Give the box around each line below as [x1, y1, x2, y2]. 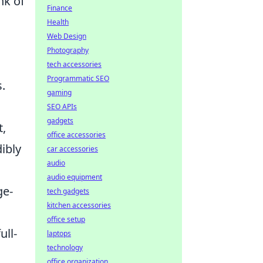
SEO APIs [47, 102, 77, 112]
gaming [47, 87, 72, 97]
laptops [47, 228, 71, 238]
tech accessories [47, 59, 102, 69]
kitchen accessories [47, 200, 111, 210]
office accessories [47, 130, 106, 140]
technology [47, 242, 83, 252]
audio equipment [47, 172, 102, 182]
